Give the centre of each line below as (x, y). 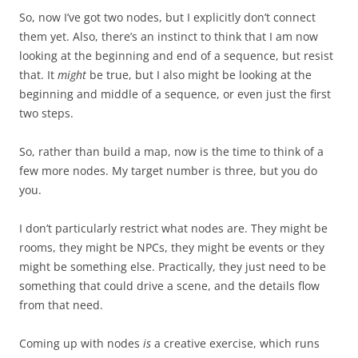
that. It (38, 74)
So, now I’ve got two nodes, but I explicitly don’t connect (167, 17)
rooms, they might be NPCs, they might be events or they (172, 247)
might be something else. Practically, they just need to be (173, 266)
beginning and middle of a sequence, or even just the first (175, 93)
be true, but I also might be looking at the (199, 74)
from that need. (61, 304)
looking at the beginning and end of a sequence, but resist (176, 55)
